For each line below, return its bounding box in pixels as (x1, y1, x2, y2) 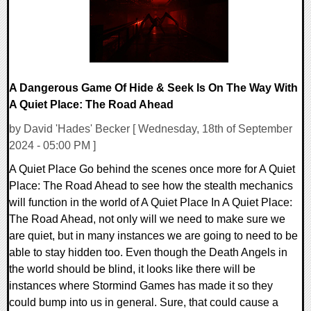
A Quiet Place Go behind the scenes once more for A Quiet (9, 162, 295, 175)
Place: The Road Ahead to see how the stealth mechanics (9, 179, 293, 192)
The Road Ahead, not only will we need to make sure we (9, 212, 285, 225)
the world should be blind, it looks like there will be (9, 262, 255, 275)
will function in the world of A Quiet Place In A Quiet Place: (9, 196, 292, 208)
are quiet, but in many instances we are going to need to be (9, 229, 298, 242)
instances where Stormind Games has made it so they (9, 279, 273, 292)
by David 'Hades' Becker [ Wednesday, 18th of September (9, 122, 292, 135)
